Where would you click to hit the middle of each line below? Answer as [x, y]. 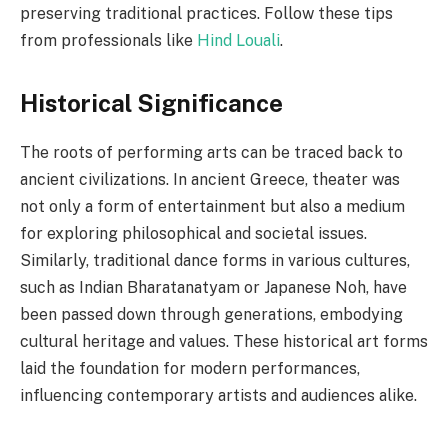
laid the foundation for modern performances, [190, 368]
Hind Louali [238, 40]
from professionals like [108, 40]
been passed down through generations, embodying [211, 314]
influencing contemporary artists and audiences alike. [218, 395]
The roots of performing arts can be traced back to [211, 152]
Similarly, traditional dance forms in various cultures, [215, 260]
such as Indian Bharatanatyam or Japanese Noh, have [213, 287]
